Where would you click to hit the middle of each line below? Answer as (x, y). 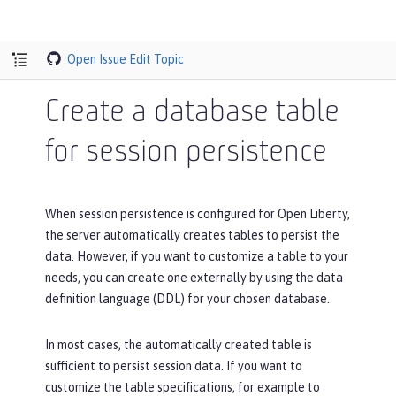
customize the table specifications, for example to (183, 387)
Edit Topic (157, 59)
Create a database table (192, 113)
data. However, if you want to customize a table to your (197, 256)
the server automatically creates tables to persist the (192, 235)
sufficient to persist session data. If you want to (174, 366)
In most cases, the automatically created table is (179, 345)
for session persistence (186, 153)
